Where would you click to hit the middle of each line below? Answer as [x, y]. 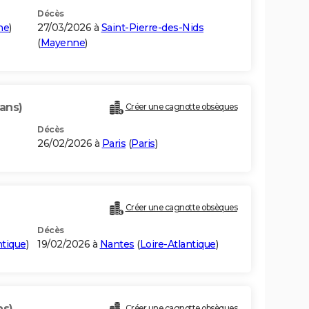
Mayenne [62, 43]
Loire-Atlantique [178, 245]
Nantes [117, 245]
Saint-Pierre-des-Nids [152, 28]
